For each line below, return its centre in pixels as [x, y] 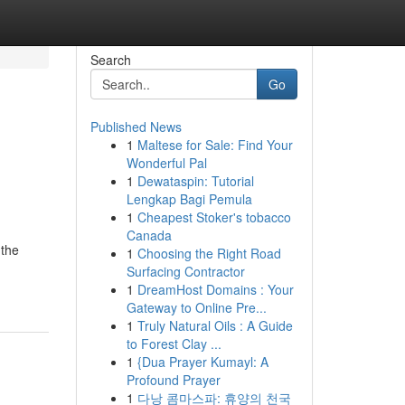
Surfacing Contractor [185, 271]
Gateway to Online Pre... [196, 307]
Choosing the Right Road [209, 253]
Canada [149, 235]
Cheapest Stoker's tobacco [214, 217]
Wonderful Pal [166, 163]
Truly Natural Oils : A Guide [215, 325]
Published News [136, 127]
